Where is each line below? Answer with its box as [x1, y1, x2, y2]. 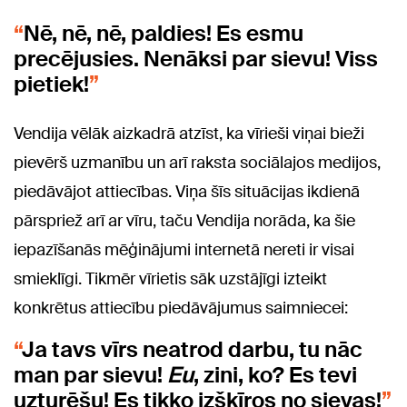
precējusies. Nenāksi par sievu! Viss [14, 45, 378, 74]
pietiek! [14, 70, 89, 99]
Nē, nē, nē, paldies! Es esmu [24, 19, 303, 48]
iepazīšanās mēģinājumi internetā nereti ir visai [14, 239, 354, 262]
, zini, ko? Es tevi [194, 361, 357, 390]
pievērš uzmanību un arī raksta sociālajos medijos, [14, 152, 381, 174]
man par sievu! [14, 361, 167, 390]
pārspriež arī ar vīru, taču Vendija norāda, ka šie [14, 210, 355, 233]
